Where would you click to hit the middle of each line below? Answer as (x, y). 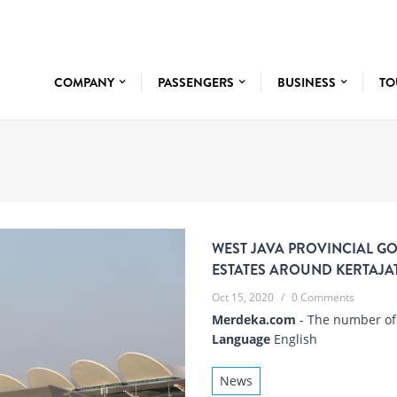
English (294, 339)
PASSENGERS (197, 82)
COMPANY (86, 82)
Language (241, 339)
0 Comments (323, 298)
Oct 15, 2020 (243, 298)
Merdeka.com (254, 320)
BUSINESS (308, 82)
